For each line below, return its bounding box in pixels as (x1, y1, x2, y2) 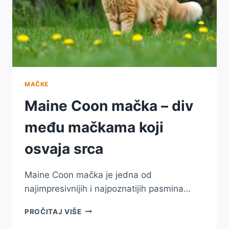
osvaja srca (25, 140, 103, 157)
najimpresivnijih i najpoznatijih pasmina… (25, 183, 191, 194)
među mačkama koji (25, 118, 164, 136)
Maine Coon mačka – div (25, 97, 193, 114)
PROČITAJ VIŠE (25, 207, 82, 216)
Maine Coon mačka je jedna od (25, 169, 152, 180)
